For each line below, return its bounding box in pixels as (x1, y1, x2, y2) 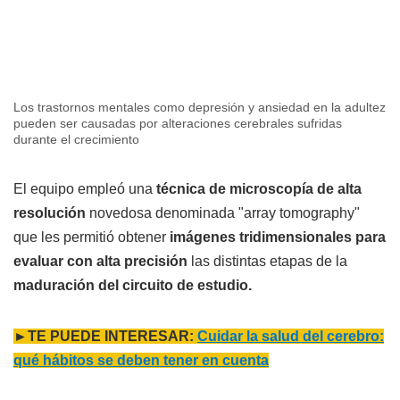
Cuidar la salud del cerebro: (197, 328, 384, 344)
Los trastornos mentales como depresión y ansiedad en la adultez (13, 99, 386, 114)
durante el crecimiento (13, 131, 139, 146)
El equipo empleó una (13, 180, 153, 196)
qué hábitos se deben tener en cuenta (13, 352, 269, 368)
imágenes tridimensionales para (166, 229, 386, 245)
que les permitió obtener (13, 229, 166, 245)
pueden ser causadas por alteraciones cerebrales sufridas (13, 115, 342, 130)
